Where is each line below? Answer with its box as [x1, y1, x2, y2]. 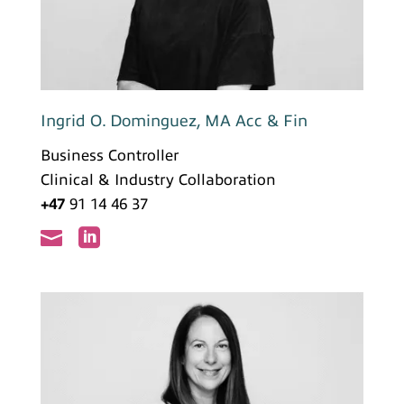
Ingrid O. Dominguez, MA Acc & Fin [40, 112, 308, 131]
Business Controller [40, 147, 179, 165]
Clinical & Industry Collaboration [40, 171, 276, 189]
